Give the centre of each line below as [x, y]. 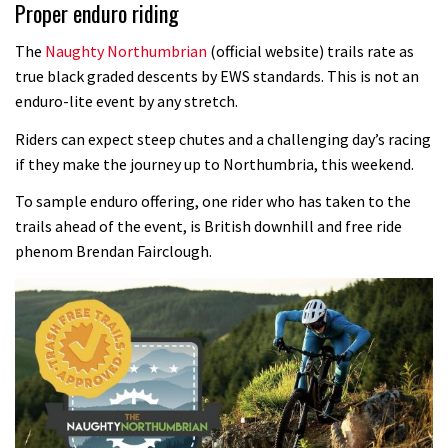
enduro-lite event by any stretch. [126, 101]
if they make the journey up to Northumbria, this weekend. [214, 163]
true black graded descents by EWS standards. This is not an [217, 76]
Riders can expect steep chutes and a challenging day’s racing [223, 138]
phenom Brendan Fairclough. [113, 251]
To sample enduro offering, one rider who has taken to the [213, 201]
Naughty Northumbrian [126, 51]
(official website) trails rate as [310, 51]
